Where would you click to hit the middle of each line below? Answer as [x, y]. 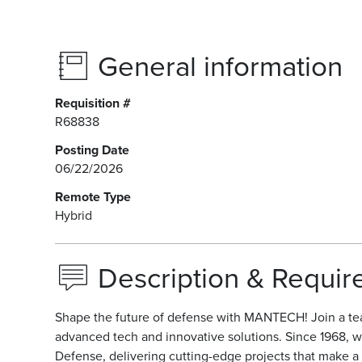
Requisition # [93, 103]
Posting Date [92, 150]
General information [220, 67]
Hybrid [74, 215]
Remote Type [93, 197]
